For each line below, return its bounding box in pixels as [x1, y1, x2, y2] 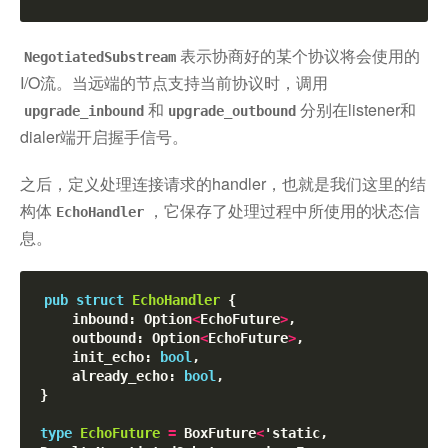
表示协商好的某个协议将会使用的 [180, 44, 420, 68]
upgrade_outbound [168, 103, 296, 120]
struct [76, 292, 124, 309]
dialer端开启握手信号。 [20, 125, 188, 149]
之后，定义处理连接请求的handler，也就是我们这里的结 [20, 172, 426, 196]
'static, [264, 425, 328, 442]
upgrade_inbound [24, 103, 144, 120]
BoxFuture [176, 425, 256, 442]
